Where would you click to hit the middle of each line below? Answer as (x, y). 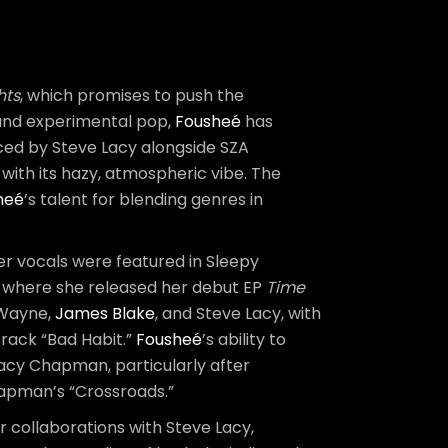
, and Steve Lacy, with (238, 313)
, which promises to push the (132, 95)
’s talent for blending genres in (143, 199)
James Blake (105, 313)
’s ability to (244, 339)
